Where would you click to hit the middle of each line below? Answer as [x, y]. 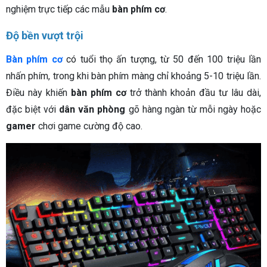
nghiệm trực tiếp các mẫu [59, 10]
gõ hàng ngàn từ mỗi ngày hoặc [193, 110]
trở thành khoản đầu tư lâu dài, [194, 93]
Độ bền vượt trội [45, 36]
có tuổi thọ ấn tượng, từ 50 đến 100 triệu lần [162, 60]
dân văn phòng [92, 110]
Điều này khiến [38, 93]
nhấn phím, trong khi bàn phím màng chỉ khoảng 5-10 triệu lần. [133, 76]
